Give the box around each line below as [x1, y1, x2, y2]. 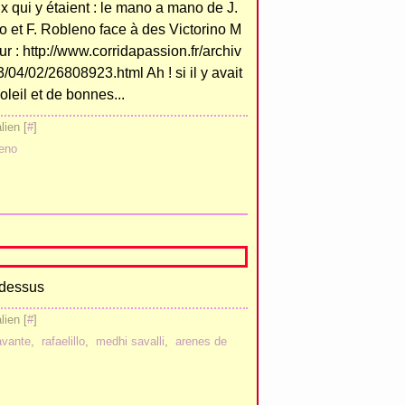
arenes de [175, 334, 227, 348]
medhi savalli [96, 334, 165, 348]
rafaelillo [42, 334, 85, 348]
